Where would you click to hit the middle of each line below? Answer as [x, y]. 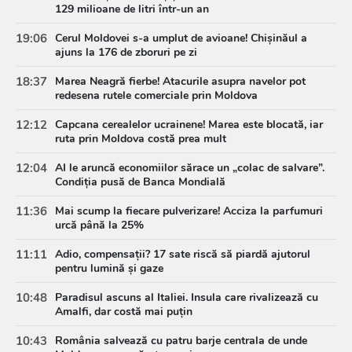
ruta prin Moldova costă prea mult [141, 138]
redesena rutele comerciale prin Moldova [156, 95]
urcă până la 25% [99, 225]
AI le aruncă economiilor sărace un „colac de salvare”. [190, 167]
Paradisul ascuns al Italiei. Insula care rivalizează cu [187, 297]
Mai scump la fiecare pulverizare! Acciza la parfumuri [189, 211]
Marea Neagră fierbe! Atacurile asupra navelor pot [180, 81]
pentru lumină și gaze [109, 268]
